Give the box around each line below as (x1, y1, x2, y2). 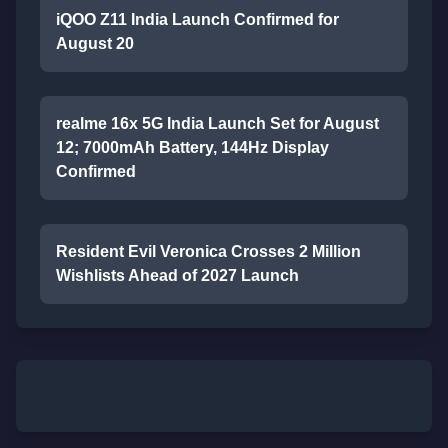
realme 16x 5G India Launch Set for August (56, 115, 379, 132)
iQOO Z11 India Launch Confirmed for (56, 11, 339, 28)
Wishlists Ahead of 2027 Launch (56, 267, 299, 284)
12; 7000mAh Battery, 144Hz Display (56, 139, 329, 156)
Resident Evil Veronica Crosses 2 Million (56, 243, 361, 260)
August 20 (56, 35, 134, 52)
